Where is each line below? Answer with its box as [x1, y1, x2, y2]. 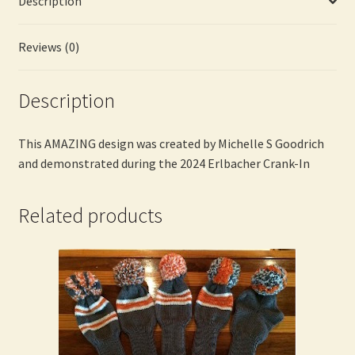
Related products [17, 203, 162, 229]
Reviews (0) [17, 39, 79, 55]
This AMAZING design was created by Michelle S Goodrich [17, 135, 324, 151]
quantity [17, 23, 63, 40]
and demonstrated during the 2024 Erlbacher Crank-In [17, 155, 310, 171]
